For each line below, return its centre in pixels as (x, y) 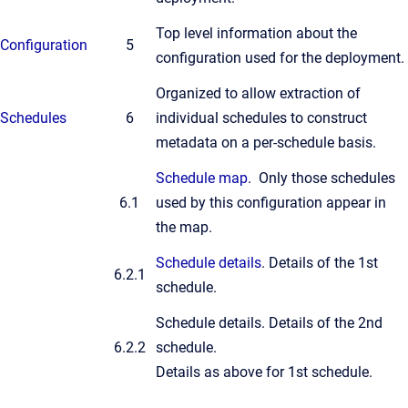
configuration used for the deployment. (280, 58)
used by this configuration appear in (271, 203)
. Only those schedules (321, 178)
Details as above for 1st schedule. (264, 372)
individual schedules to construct (261, 118)
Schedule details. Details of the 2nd (269, 323)
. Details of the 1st (320, 263)
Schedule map (202, 178)
